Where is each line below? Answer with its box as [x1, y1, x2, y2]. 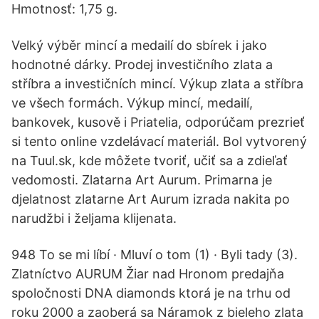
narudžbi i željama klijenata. [11, 211, 177, 226]
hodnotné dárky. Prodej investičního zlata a [11, 57, 273, 72]
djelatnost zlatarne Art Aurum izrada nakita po [11, 192, 290, 206]
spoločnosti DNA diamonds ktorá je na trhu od [11, 286, 291, 300]
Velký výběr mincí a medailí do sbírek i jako [11, 38, 267, 53]
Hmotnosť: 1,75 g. [11, 1, 117, 16]
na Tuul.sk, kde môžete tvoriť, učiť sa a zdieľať [11, 153, 288, 168]
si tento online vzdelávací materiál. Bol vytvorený [11, 134, 307, 149]
